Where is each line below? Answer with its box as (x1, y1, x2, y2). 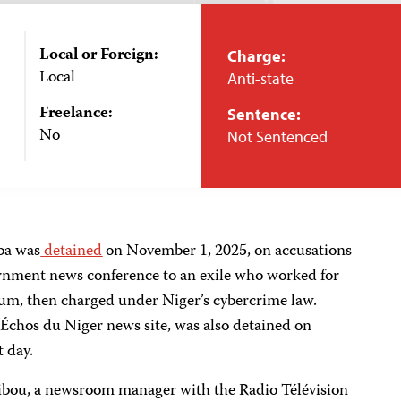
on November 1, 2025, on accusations (102, 238, 353, 265)
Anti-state (227, 68, 294, 89)
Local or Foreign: (38, 42, 158, 69)
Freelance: (38, 100, 113, 127)
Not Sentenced (227, 126, 328, 147)
